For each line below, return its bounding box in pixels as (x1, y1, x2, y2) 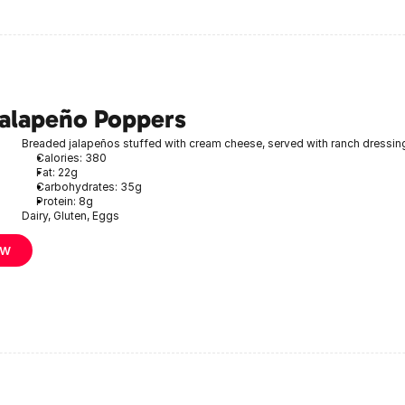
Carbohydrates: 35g (36, 179, 142, 193)
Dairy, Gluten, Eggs (22, 208, 119, 222)
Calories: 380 (36, 150, 107, 165)
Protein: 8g (36, 193, 93, 208)
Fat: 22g (36, 165, 78, 179)
